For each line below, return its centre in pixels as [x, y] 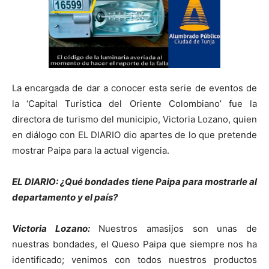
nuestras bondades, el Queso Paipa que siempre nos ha [134, 244]
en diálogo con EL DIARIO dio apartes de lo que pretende [134, 135]
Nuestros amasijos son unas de [174, 229]
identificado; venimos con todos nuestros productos [134, 260]
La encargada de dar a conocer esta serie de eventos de [134, 88]
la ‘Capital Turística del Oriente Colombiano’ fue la [134, 104]
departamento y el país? [65, 198]
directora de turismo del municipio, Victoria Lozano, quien [134, 119]
